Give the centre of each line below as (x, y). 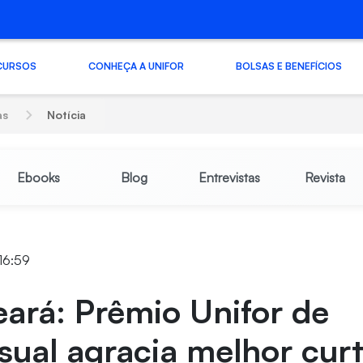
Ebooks (38, 177)
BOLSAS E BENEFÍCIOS (288, 66)
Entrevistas (229, 177)
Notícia (67, 115)
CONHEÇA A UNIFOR (136, 66)
